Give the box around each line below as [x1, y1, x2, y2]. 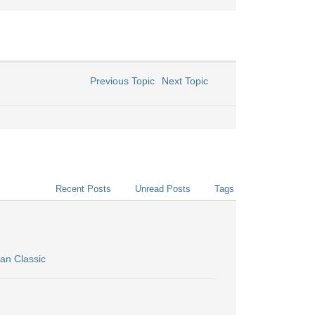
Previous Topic [84, 75, 155, 86]
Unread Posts [134, 184, 191, 194]
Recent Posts [55, 184, 111, 194]
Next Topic [161, 75, 214, 86]
